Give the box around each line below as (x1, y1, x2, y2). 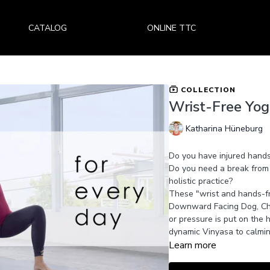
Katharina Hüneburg (185, 123, 263, 135)
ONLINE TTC (146, 22, 196, 34)
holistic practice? (168, 175, 233, 187)
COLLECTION (178, 84, 236, 95)
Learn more (168, 238, 216, 252)
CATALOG (28, 22, 67, 34)
